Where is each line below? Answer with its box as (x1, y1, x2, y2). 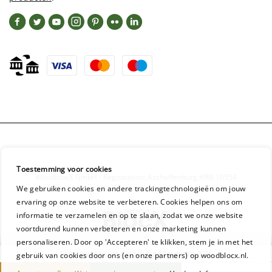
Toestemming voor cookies (16, 164, 112, 174)
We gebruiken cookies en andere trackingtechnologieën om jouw (16, 183, 246, 194)
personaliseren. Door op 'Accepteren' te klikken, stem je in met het (16, 237, 253, 247)
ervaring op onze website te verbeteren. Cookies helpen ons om (16, 197, 243, 207)
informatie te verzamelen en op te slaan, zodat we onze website (16, 210, 243, 220)
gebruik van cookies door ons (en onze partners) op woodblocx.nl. (16, 250, 249, 260)
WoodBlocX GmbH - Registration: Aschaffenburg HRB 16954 (35, 172, 237, 183)
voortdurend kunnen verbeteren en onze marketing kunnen (16, 223, 226, 234)
